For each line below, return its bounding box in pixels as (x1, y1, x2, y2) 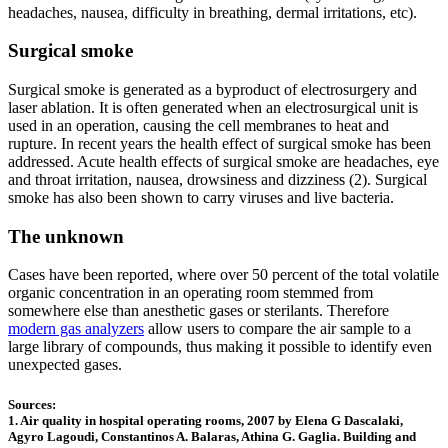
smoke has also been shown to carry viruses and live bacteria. (8, 188, 394, 206)
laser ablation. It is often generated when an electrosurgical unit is (8, 98, 418, 116)
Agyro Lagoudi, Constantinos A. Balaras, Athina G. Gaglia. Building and (8, 428, 416, 444)
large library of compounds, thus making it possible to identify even (8, 338, 432, 356)
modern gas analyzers (8, 320, 144, 338)
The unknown (8, 225, 124, 247)
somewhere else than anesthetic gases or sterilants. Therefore (8, 302, 389, 320)
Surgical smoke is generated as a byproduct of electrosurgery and (8, 80, 417, 98)
